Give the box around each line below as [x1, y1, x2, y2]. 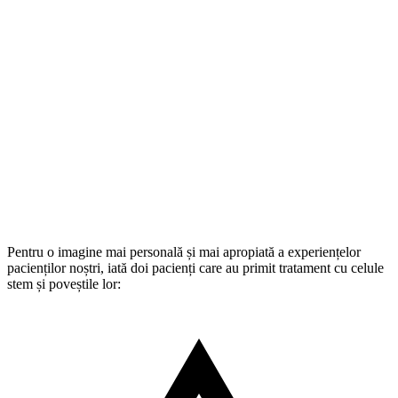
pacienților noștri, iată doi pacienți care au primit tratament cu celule [7, 260, 384, 275]
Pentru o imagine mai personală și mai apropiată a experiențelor [7, 244, 361, 259]
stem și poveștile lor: [7, 276, 121, 291]
